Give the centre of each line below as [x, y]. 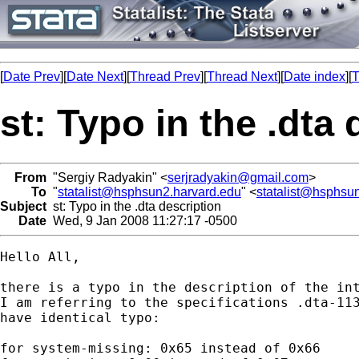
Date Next [95, 77]
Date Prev [32, 77]
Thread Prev [165, 77]
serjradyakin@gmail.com [238, 177]
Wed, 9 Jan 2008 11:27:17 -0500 [142, 220]
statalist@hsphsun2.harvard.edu [149, 192]
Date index [315, 77]
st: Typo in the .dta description [134, 206]
